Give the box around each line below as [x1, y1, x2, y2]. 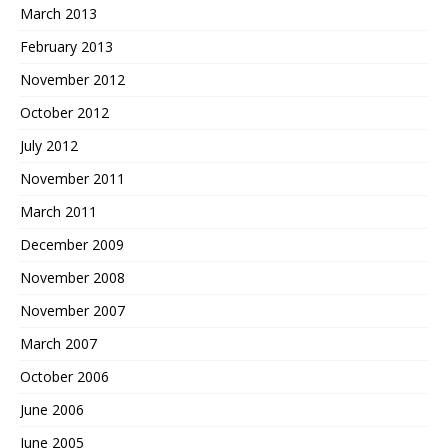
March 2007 [20, 334, 97, 354]
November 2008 [20, 268, 125, 288]
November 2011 [20, 169, 125, 189]
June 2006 [20, 400, 84, 420]
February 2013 [20, 37, 113, 57]
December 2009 [20, 235, 124, 255]
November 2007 [20, 301, 125, 321]
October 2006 [20, 367, 109, 387]
